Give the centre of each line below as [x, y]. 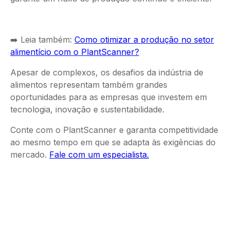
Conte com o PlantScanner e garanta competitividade [114, 130]
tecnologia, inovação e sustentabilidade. [90, 110]
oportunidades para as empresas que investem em [109, 97]
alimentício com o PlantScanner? [75, 52]
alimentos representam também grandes [89, 85]
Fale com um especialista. [99, 155]
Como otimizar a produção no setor [144, 40]
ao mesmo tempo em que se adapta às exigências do [113, 142]
